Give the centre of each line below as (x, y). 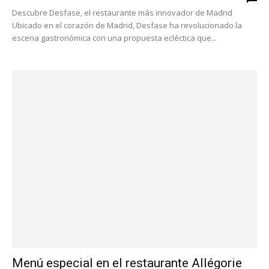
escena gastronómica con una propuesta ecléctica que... (114, 38)
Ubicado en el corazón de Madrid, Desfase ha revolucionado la (127, 26)
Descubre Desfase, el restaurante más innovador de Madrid (122, 13)
